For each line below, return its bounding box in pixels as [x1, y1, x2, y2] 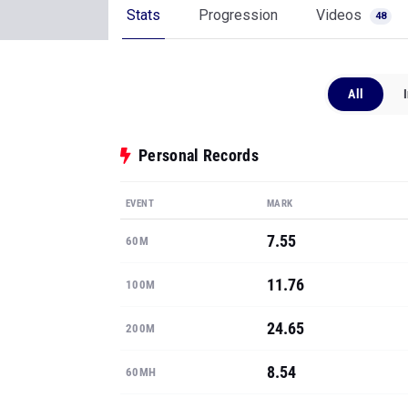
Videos [316, 6, 365, 24]
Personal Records [138, 146, 259, 165]
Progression [199, 6, 278, 24]
